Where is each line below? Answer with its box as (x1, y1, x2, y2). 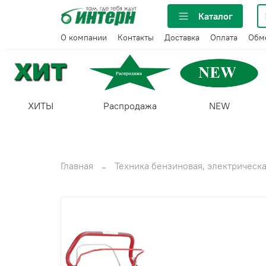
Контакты (118, 32, 154, 43)
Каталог (198, 9, 233, 22)
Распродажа (103, 99, 157, 112)
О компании (61, 32, 107, 43)
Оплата (210, 32, 237, 43)
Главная (61, 159, 93, 172)
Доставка (164, 32, 199, 43)
